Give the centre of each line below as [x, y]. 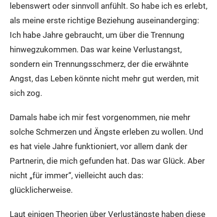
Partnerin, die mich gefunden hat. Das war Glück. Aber [107, 161]
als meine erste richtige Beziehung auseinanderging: [104, 20]
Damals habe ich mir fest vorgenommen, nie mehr [100, 117]
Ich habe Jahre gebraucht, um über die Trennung [97, 35]
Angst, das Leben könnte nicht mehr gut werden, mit [104, 78]
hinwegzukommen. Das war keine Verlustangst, [96, 49]
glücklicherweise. [41, 190]
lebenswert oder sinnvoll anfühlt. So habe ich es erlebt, [108, 6]
